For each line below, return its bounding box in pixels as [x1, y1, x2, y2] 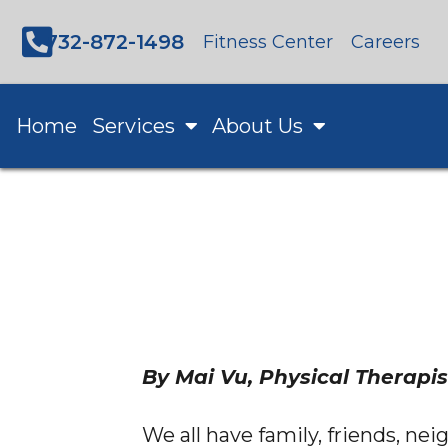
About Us [212, 113, 304, 138]
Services [91, 113, 175, 138]
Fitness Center [203, 30, 333, 53]
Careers [351, 30, 420, 53]
